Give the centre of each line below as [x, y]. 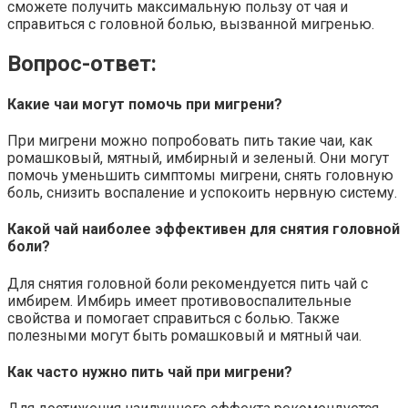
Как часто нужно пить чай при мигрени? [150, 372]
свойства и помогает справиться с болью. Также [173, 318]
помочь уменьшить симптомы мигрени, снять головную [200, 176]
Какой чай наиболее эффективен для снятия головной [204, 229]
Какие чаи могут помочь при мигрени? [145, 104]
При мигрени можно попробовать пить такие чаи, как [190, 141]
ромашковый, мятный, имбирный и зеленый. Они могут [198, 158]
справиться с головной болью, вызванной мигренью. [191, 24]
